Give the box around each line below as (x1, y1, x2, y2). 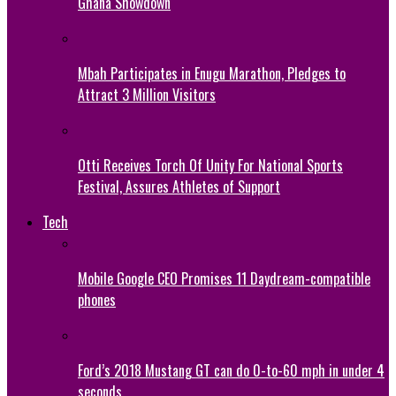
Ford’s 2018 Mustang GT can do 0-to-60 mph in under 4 (78, 359, 385, 381)
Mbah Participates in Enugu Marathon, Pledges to (78, 62, 346, 84)
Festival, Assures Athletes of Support (78, 175, 280, 197)
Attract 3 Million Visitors (78, 83, 216, 105)
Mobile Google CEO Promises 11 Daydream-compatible (78, 267, 370, 289)
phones (78, 288, 116, 310)
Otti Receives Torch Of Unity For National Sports (78, 154, 343, 176)
